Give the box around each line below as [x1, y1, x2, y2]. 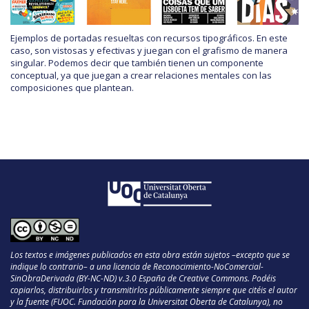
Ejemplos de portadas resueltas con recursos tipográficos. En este [10, 32, 288, 45]
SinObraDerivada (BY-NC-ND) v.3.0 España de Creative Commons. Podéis [10, 272, 276, 285]
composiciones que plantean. [10, 81, 134, 94]
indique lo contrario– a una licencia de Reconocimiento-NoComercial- [10, 261, 263, 273]
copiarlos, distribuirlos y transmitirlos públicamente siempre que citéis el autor [10, 284, 297, 297]
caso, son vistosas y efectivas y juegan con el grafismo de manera [10, 44, 288, 57]
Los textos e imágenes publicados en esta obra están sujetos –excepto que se [10, 249, 290, 261]
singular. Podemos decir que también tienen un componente [10, 57, 263, 70]
